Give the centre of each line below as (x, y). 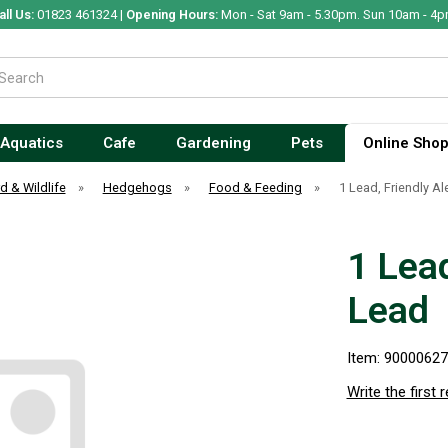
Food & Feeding (255, 187)
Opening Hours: (171, 14)
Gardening (213, 143)
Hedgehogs (137, 187)
